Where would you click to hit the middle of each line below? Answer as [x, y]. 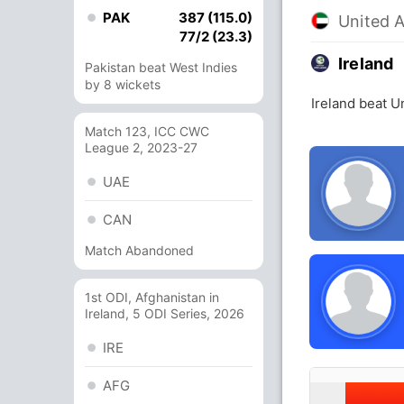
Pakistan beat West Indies [161, 67]
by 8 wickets [123, 84]
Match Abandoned [139, 250]
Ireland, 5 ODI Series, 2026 [165, 313]
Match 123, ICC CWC [147, 131]
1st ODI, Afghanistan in [152, 297]
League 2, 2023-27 [141, 147]
